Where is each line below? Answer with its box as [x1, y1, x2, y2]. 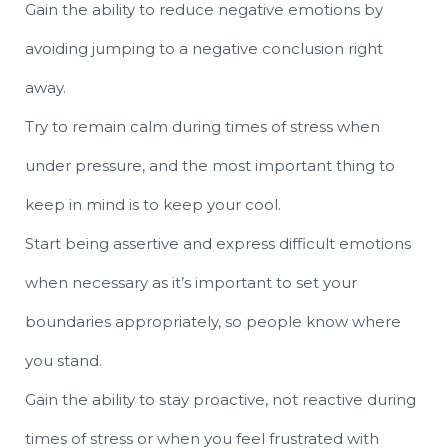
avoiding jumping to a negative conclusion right [25, 39, 383, 58]
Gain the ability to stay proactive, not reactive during [25, 390, 416, 409]
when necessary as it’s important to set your [25, 273, 357, 292]
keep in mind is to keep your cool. [25, 195, 285, 214]
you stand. [25, 351, 102, 370]
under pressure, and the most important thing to [25, 156, 395, 175]
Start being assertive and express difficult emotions [25, 234, 411, 253]
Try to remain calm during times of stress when [25, 117, 380, 136]
